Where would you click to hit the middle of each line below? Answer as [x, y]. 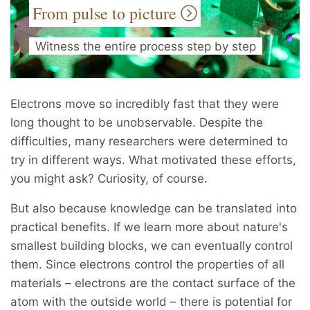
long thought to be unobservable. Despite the [137, 123]
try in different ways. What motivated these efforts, [153, 160]
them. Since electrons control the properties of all [147, 265]
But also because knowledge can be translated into [154, 209]
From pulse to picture [107, 13]
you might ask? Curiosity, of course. [109, 179]
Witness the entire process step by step [146, 46]
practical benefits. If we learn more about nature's [149, 227]
